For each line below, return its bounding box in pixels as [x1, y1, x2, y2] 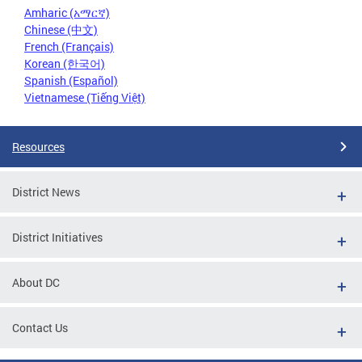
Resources [12, 138, 65, 154]
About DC [12, 274, 60, 290]
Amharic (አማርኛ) [24, 4, 110, 20]
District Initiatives [12, 229, 103, 245]
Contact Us [12, 319, 68, 335]
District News [12, 183, 80, 200]
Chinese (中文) [24, 21, 98, 37]
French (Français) [24, 38, 114, 54]
